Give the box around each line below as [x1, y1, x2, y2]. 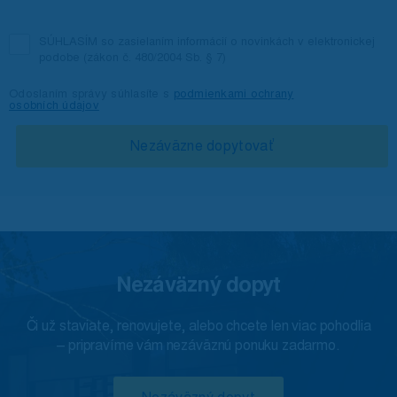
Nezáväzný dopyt [116, 269, 281, 299]
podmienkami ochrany [173, 86, 294, 101]
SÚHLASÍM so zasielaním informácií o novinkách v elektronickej [39, 34, 375, 49]
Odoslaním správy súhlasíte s [9, 86, 174, 101]
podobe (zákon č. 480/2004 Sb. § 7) [39, 50, 226, 65]
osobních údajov [9, 97, 99, 113]
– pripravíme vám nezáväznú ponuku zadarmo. [57, 336, 340, 354]
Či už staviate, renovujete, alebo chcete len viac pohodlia [26, 316, 371, 335]
